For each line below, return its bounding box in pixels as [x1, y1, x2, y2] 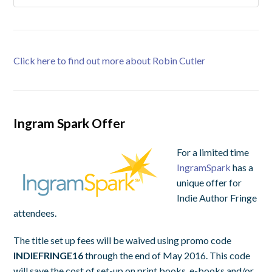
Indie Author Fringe [177, 191, 257, 203]
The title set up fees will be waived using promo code [13, 234, 232, 246]
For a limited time [177, 146, 250, 158]
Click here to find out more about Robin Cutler [13, 54, 206, 66]
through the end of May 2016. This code [83, 249, 251, 261]
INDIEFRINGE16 [13, 249, 84, 261]
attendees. [13, 206, 57, 219]
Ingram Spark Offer [13, 115, 126, 131]
